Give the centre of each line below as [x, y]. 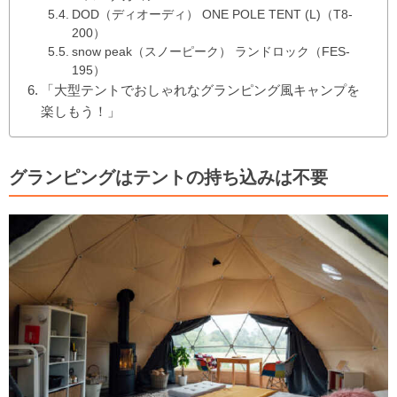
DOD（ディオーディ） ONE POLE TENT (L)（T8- [212, 14]
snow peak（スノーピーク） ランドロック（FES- [210, 51]
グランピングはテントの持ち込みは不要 [168, 177]
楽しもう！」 [81, 111]
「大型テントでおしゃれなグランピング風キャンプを [201, 90]
